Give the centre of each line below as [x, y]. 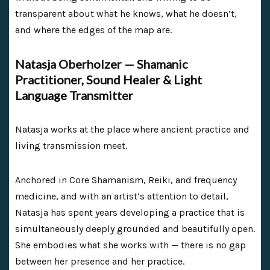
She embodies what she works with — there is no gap [130, 245]
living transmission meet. [71, 145]
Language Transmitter [74, 95]
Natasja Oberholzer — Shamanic [102, 64]
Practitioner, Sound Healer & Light [108, 79]
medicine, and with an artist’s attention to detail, [122, 196]
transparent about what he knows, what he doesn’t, [126, 13]
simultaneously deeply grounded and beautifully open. [135, 228]
